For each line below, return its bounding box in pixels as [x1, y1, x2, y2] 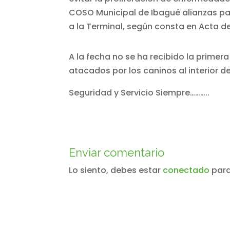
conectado [163, 164, 210, 176]
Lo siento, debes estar [69, 164, 163, 176]
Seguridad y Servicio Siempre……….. [69, 86, 210, 99]
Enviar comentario [69, 145, 165, 159]
